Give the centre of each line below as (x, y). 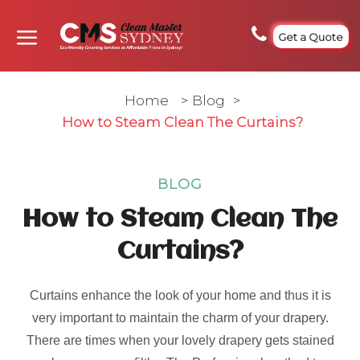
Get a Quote (311, 37)
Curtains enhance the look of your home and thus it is (180, 295)
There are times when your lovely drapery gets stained (180, 340)
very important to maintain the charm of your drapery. (180, 318)
